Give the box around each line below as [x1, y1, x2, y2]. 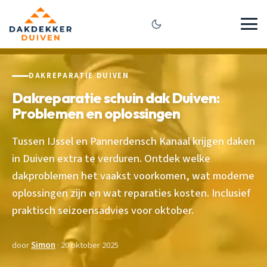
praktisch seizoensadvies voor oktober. [12, 202, 194, 218]
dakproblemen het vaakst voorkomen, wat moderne [12, 167, 254, 184]
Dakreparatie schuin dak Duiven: [12, 88, 220, 107]
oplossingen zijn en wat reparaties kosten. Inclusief [12, 185, 250, 201]
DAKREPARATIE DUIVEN [29, 70, 129, 81]
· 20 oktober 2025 [55, 238, 119, 252]
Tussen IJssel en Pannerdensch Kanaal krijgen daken [12, 133, 255, 149]
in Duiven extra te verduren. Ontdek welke [12, 150, 210, 166]
